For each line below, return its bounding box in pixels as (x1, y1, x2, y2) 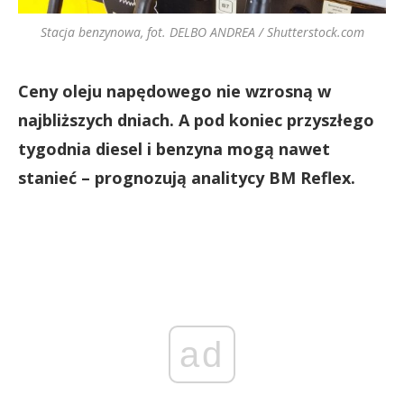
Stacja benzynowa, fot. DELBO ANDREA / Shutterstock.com (40, 23, 364, 41)
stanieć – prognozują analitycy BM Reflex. (18, 167, 355, 189)
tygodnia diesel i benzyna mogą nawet (18, 138, 330, 161)
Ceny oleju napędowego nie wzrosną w (18, 80, 331, 103)
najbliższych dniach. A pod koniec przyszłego (18, 109, 374, 132)
